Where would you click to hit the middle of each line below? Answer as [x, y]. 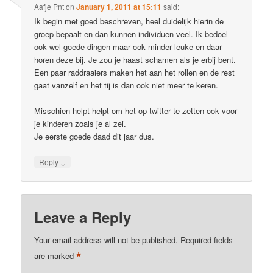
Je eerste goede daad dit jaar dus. [94, 136]
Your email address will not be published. [106, 240]
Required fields [207, 240]
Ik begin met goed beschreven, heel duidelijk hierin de [129, 21]
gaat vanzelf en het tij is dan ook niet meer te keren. [126, 85]
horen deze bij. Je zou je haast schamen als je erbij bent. [135, 59]
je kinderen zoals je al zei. [80, 123]
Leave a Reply [83, 217]
